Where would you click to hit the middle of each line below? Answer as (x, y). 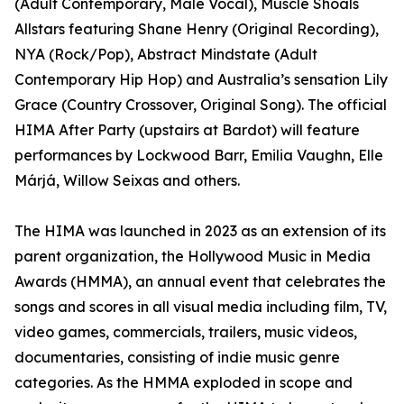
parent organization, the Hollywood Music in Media (193, 256)
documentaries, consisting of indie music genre (177, 357)
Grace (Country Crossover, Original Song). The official (201, 105)
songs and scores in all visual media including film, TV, (201, 307)
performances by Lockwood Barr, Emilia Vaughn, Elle (199, 155)
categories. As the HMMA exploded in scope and (184, 382)
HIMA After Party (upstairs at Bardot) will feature (187, 130)
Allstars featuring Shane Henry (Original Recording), (197, 29)
